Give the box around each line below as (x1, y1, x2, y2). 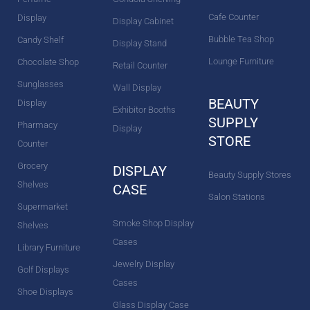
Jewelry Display (112, 258, 174, 269)
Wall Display (112, 82, 161, 93)
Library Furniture (17, 241, 80, 253)
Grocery (17, 160, 48, 171)
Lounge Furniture (208, 55, 274, 66)
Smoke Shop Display (112, 217, 194, 228)
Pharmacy (17, 119, 57, 130)
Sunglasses (17, 78, 64, 89)
